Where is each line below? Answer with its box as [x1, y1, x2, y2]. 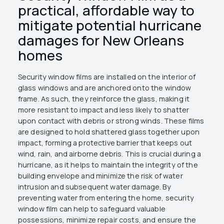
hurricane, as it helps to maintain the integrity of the [17, 159, 198, 169]
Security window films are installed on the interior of [17, 71, 196, 81]
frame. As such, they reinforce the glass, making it [17, 93, 190, 103]
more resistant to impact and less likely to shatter [17, 104, 189, 114]
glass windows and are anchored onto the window [17, 82, 191, 92]
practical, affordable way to [17, 1, 194, 20]
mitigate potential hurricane [17, 16, 201, 35]
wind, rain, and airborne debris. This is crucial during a [17, 148, 201, 158]
